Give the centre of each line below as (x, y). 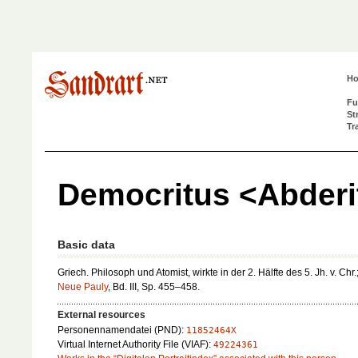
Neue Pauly (83, 287)
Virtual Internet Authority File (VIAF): (135, 345)
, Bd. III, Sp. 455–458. (154, 287)
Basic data (86, 245)
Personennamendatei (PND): (122, 330)
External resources (101, 315)
